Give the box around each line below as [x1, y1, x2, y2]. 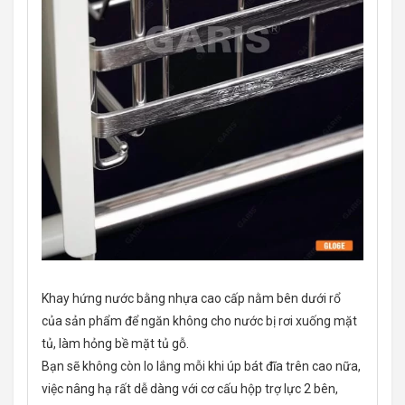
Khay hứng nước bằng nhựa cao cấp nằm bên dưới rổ [42, 291, 341, 306]
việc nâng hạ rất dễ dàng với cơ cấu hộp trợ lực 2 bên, [42, 381, 338, 397]
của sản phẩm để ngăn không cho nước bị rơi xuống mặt [42, 314, 357, 329]
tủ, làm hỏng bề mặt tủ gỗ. [42, 336, 189, 352]
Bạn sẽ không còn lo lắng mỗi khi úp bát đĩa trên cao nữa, [42, 359, 361, 374]
